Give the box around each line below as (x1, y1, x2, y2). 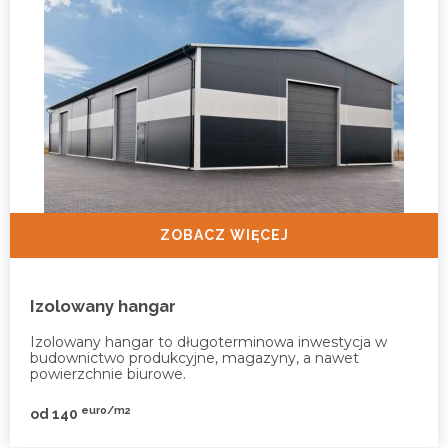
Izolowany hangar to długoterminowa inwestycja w (30, 332, 387, 351)
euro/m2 (81, 403, 131, 416)
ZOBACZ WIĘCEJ (159, 226, 289, 243)
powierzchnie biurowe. (30, 364, 186, 383)
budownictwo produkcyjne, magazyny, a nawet (30, 348, 359, 367)
